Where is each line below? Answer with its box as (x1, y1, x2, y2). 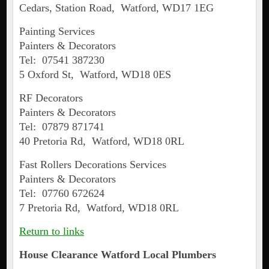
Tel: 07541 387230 (19, 54, 104, 67)
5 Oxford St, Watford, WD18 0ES (19, 68, 171, 81)
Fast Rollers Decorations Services (19, 159, 166, 171)
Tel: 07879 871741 (19, 121, 104, 133)
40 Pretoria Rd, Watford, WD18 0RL (19, 135, 184, 148)
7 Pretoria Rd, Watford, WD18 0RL (19, 202, 179, 214)
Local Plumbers (139, 249, 216, 261)
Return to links (19, 225, 84, 238)
